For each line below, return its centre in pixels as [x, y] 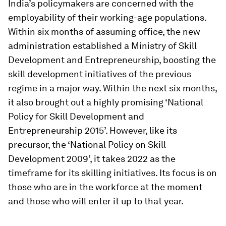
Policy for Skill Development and [76, 116]
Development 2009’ [49, 159]
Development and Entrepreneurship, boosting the [112, 60]
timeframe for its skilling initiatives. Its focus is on [112, 173]
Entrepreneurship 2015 [56, 130]
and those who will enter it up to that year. [96, 201]
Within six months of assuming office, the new [104, 32]
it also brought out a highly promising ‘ [88, 102]
